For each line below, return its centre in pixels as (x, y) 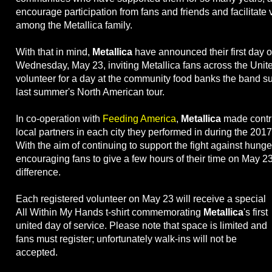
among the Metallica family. (74, 25)
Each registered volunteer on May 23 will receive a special (141, 199)
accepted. (37, 253)
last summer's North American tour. (90, 92)
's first (256, 212)
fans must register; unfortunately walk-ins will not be (126, 239)
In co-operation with (59, 119)
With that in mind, (54, 52)
